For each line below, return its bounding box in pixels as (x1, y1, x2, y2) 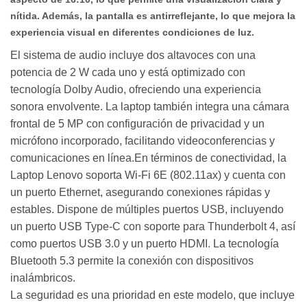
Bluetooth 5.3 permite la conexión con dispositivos (10, 254, 254, 267)
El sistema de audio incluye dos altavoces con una (10, 49, 256, 61)
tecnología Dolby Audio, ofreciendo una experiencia (10, 83, 261, 95)
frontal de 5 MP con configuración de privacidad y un (10, 117, 265, 130)
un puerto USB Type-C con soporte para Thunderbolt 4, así (10, 220, 295, 232)
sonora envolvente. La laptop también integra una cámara (10, 100, 289, 112)
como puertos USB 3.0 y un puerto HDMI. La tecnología (10, 237, 279, 249)
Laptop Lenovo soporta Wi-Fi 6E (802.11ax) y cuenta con (10, 169, 286, 181)
